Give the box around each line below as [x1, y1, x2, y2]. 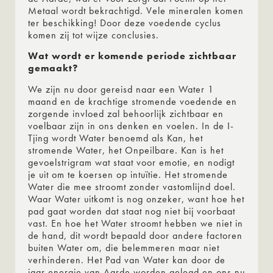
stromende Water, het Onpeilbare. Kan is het [28, 143, 224, 157]
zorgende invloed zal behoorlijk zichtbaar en [28, 107, 224, 120]
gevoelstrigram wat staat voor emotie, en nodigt [28, 155, 235, 169]
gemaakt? [28, 62, 78, 75]
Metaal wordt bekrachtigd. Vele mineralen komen [28, 4, 244, 17]
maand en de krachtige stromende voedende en [28, 94, 237, 108]
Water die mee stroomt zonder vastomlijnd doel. [28, 180, 236, 193]
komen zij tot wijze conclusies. [28, 28, 159, 41]
